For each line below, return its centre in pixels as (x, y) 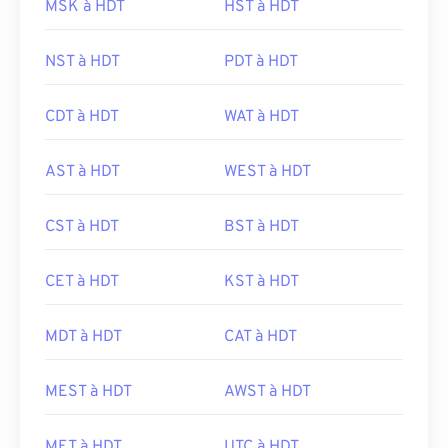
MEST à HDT (88, 392)
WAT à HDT (261, 117)
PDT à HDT (261, 62)
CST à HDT (82, 227)
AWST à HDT (267, 392)
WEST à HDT (267, 172)
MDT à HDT (83, 337)
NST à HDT (82, 62)
